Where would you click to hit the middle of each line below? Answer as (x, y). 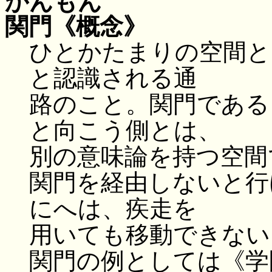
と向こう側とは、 (125, 131)
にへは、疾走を (113, 209)
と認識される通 (113, 78)
